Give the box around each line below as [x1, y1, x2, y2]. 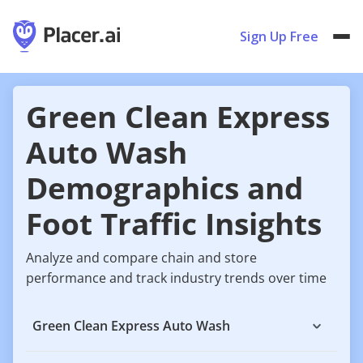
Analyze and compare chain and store [26, 249, 257, 267]
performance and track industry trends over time [26, 269, 327, 287]
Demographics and [26, 168, 303, 208]
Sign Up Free [240, 28, 318, 45]
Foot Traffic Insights [26, 203, 322, 244]
